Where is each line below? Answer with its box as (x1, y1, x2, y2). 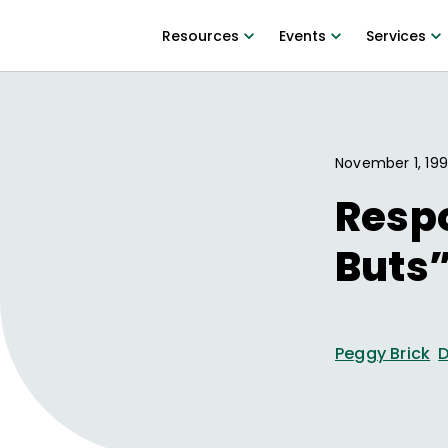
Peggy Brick (335, 342, 431, 365)
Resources (161, 26, 239, 46)
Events (278, 26, 326, 46)
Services (365, 26, 426, 46)
